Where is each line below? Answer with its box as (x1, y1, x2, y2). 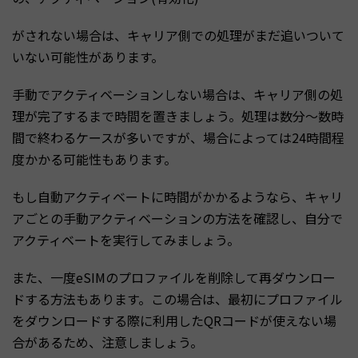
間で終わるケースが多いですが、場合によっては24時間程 (12, 127, 344, 147)
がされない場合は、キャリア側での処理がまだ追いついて (12, 25, 344, 45)
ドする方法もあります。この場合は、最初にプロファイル (12, 288, 343, 308)
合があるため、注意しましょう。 (12, 332, 203, 352)
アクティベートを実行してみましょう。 (12, 229, 240, 249)
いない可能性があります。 (12, 46, 164, 66)
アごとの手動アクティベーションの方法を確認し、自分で (12, 208, 343, 228)
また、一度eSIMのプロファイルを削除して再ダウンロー (12, 267, 336, 287)
